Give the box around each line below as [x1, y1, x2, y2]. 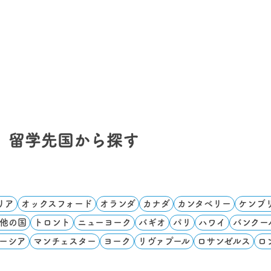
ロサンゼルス [197, 237, 250, 246]
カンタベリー [177, 199, 231, 209]
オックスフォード [21, 199, 93, 209]
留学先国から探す [8, 131, 139, 148]
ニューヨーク [77, 218, 131, 227]
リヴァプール [138, 237, 190, 246]
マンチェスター [33, 237, 96, 246]
